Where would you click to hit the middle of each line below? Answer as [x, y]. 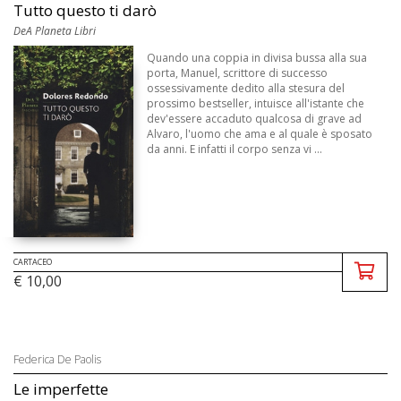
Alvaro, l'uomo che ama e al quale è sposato [260, 134]
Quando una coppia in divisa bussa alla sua [257, 58]
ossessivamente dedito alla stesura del [246, 89]
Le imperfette [61, 388]
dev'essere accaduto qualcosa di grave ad [255, 119]
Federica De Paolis [57, 359]
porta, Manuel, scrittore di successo [238, 73]
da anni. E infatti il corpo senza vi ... [235, 149]
